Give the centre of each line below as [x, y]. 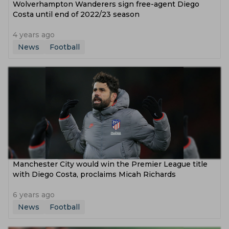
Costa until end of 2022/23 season [76, 14]
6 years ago [34, 195]
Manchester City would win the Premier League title [110, 164]
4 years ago [34, 35]
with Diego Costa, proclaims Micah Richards [94, 174]
